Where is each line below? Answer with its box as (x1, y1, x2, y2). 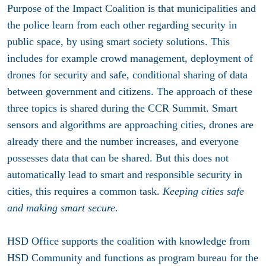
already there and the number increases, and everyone (7, 135, 239, 148)
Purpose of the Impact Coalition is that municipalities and (7, 2, 256, 15)
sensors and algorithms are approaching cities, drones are (7, 119, 254, 131)
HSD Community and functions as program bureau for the (7, 252, 258, 264)
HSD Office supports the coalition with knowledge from (7, 235, 250, 248)
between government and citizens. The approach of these (7, 85, 252, 98)
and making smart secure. (7, 202, 118, 214)
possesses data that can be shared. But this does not (7, 152, 229, 164)
